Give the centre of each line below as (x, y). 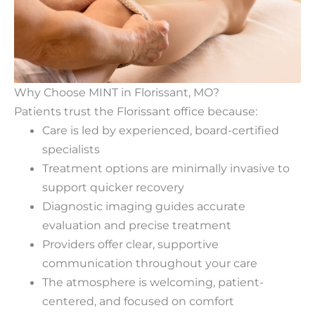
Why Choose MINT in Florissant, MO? (117, 92)
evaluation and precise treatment (137, 225)
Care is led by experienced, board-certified (161, 130)
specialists (71, 149)
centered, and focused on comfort (138, 301)
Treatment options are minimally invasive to (166, 168)
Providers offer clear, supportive (130, 244)
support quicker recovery (113, 187)
